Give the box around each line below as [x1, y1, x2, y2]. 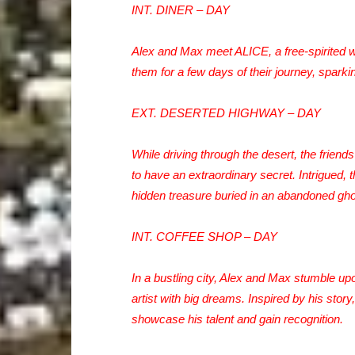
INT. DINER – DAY [131, 3, 230, 17]
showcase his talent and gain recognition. [131, 312, 343, 326]
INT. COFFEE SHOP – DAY [131, 230, 277, 243]
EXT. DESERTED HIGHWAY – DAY [131, 106, 321, 120]
